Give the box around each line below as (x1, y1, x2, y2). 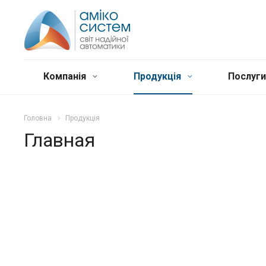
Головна (24, 114, 52, 122)
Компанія (43, 71, 88, 82)
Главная (24, 128, 95, 151)
